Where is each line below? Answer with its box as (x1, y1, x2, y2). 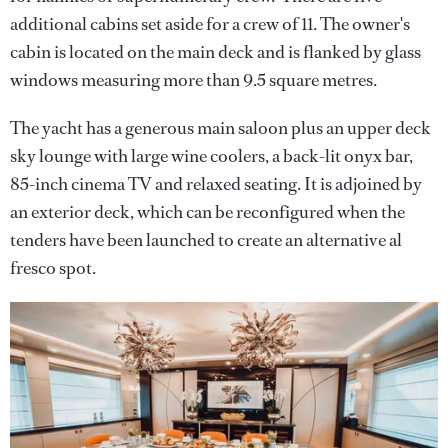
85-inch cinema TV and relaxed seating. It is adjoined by (10, 172, 422, 196)
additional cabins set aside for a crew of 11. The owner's (10, 12, 410, 36)
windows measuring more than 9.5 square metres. (10, 68, 377, 92)
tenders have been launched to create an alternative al (10, 228, 402, 252)
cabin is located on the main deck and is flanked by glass (10, 40, 421, 64)
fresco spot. (10, 256, 96, 280)
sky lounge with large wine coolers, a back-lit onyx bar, (10, 144, 413, 168)
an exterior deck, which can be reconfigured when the (10, 200, 405, 224)
